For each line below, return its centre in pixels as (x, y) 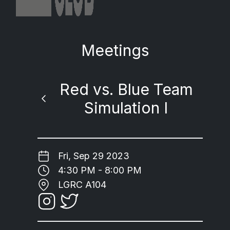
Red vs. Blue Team (126, 89)
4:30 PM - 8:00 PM (100, 170)
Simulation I (126, 108)
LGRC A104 (82, 185)
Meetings (115, 50)
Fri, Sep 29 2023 (93, 156)
